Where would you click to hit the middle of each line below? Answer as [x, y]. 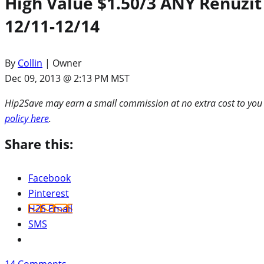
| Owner [62, 63]
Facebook [49, 178]
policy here [27, 119]
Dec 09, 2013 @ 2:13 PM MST [67, 79]
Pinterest [49, 194]
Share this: [39, 144]
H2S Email [50, 209]
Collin [30, 63]
